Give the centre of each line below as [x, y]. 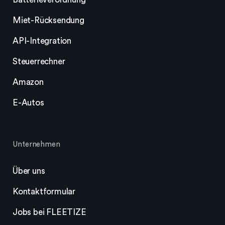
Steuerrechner [39, 61]
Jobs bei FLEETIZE [49, 212]
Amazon [28, 82]
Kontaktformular [44, 191]
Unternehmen [36, 144]
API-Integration [42, 41]
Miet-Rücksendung [48, 20]
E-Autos [28, 102]
